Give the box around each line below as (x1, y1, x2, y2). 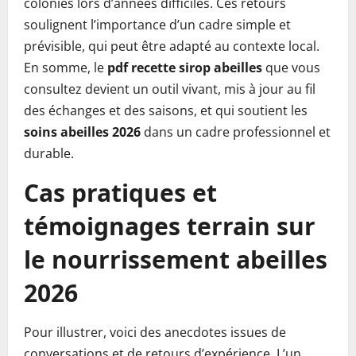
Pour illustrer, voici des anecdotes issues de (24, 323, 286, 341)
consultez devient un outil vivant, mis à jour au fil (24, 80, 315, 98)
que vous (262, 59, 320, 76)
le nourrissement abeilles (24, 243, 327, 276)
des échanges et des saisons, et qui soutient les (24, 102, 308, 119)
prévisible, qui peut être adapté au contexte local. (24, 37, 319, 55)
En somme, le (24, 59, 107, 76)
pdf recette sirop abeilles (107, 59, 262, 76)
